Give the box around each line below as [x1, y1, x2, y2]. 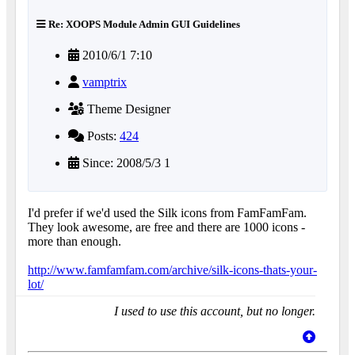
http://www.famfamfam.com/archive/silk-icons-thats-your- [28, 263, 317, 277]
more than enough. [28, 235, 121, 249]
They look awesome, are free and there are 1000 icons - [28, 220, 305, 235]
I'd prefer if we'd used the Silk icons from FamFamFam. [28, 206, 307, 220]
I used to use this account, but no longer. [114, 304, 315, 319]
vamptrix [82, 75, 127, 90]
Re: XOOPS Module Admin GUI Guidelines [46, 18, 240, 31]
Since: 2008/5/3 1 [79, 156, 170, 170]
